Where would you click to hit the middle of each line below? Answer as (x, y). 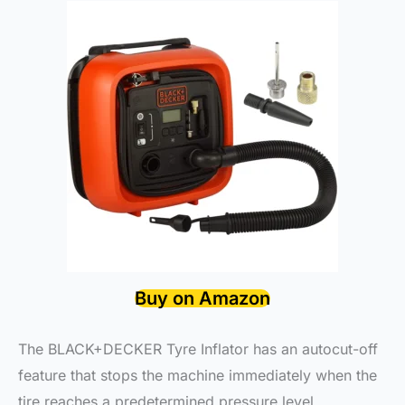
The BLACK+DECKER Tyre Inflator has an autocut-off (198, 348)
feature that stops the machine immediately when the (198, 375)
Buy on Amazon (202, 299)
